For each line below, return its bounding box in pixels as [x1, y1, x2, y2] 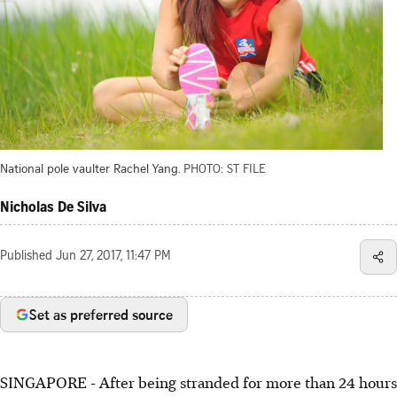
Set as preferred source [29, 304, 173, 324]
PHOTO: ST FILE [183, 159, 266, 176]
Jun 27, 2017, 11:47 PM [56, 250, 171, 263]
